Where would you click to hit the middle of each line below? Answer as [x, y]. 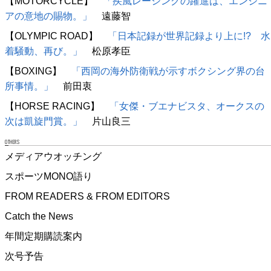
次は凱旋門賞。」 [44, 121]
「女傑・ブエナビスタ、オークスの [187, 106]
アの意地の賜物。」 [48, 16]
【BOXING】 [38, 71]
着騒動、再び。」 [44, 51]
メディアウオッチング [53, 156]
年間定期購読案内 [44, 236]
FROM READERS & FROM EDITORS [87, 196]
